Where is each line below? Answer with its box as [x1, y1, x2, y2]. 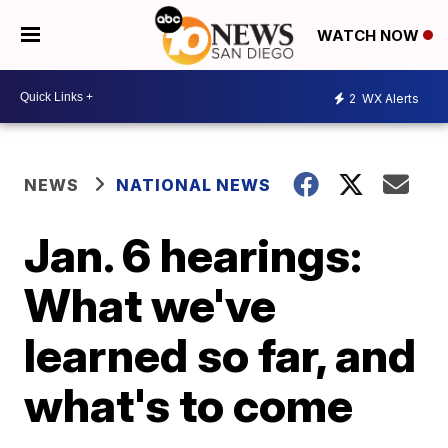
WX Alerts [359, 90, 419, 106]
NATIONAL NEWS [116, 175, 272, 195]
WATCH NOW [317, 26, 423, 46]
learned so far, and [24, 327, 417, 383]
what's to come [24, 377, 354, 433]
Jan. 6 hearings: [24, 227, 363, 283]
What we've [24, 277, 277, 333]
